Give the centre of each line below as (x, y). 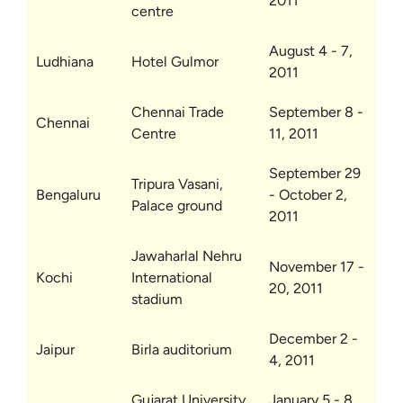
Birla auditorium (182, 349)
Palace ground (177, 206)
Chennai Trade (178, 112)
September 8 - (316, 112)
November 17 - (317, 267)
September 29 (315, 173)
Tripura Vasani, (177, 184)
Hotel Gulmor (175, 62)
